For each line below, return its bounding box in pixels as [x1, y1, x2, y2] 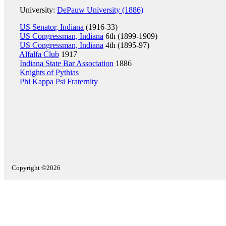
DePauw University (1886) [57, 6, 143, 14]
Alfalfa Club [19, 50, 59, 59]
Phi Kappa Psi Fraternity [20, 77, 98, 86]
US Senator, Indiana [20, 23, 84, 31]
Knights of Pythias [20, 68, 79, 77]
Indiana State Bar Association [20, 59, 114, 68]
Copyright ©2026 [12, 164, 61, 172]
